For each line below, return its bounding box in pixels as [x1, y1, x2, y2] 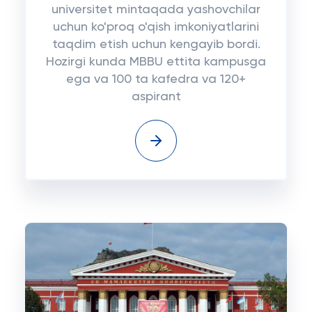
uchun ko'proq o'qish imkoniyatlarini [53, 21, 259, 33]
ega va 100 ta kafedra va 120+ [66, 73, 246, 86]
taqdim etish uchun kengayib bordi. [52, 38, 260, 51]
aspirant [131, 91, 181, 103]
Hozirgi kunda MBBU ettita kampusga [46, 56, 266, 68]
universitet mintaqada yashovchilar [52, 3, 260, 16]
